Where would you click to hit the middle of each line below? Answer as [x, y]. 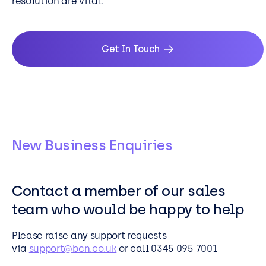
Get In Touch [131, 49]
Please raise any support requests [89, 235]
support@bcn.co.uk [73, 248]
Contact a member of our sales [119, 191]
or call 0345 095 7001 [167, 248]
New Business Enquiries [92, 145]
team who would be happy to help [128, 210]
